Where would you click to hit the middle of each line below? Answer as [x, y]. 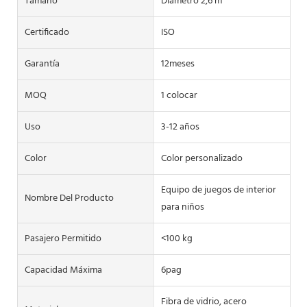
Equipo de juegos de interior [218, 190]
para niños [182, 207]
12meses [177, 64]
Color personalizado [201, 158]
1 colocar [179, 95]
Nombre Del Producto [69, 199]
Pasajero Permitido [63, 238]
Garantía [42, 64]
